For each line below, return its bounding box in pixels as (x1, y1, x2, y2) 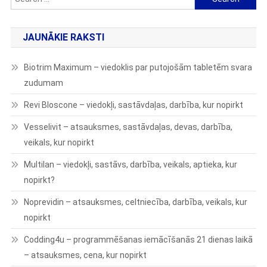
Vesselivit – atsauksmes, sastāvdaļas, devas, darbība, (23, 122, 232, 132)
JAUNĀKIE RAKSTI (22, 32, 104, 43)
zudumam (23, 78, 63, 88)
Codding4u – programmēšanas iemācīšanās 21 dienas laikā (23, 235, 253, 244)
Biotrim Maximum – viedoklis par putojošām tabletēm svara (23, 63, 252, 72)
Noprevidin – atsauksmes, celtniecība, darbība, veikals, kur (23, 197, 247, 207)
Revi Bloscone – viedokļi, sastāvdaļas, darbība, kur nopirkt (23, 100, 243, 110)
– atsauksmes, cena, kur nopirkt (23, 250, 147, 260)
